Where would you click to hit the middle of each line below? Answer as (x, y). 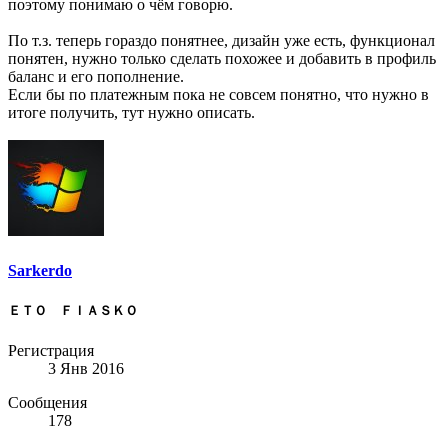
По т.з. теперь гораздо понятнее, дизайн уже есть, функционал (221, 41)
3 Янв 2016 (86, 368)
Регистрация (51, 350)
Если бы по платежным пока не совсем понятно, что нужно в (218, 95)
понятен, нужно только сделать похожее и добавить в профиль (222, 59)
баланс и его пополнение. (96, 77)
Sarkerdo (40, 270)
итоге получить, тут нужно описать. (131, 113)
